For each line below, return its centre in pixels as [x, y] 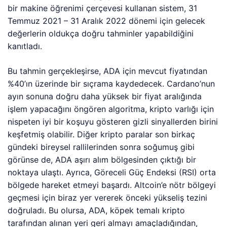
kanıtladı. [25, 46]
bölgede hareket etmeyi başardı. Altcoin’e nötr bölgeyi [112, 185]
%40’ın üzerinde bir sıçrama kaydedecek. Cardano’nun [111, 84]
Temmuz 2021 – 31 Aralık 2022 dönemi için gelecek [107, 21]
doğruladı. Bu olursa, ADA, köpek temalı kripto [97, 210]
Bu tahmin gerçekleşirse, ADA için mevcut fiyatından [108, 71]
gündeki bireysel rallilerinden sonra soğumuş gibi [101, 147]
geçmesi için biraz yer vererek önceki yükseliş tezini [108, 198]
